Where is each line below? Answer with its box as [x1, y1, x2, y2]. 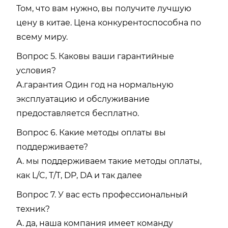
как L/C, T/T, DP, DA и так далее [16, 170, 142, 180]
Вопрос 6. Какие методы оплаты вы [16, 127, 166, 137]
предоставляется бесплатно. [16, 108, 139, 118]
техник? [16, 204, 50, 214]
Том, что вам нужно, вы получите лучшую [16, 3, 191, 13]
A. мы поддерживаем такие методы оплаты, [16, 156, 202, 166]
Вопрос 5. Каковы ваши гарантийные [16, 51, 174, 61]
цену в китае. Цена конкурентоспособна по [16, 17, 201, 27]
